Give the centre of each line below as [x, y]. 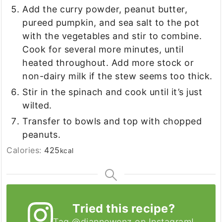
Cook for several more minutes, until [103, 49]
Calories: [26, 150]
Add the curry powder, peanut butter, [105, 9]
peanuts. [42, 135]
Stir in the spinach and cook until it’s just [112, 92]
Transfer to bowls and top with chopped [112, 121]
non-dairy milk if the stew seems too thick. [117, 76]
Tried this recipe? [124, 208]
